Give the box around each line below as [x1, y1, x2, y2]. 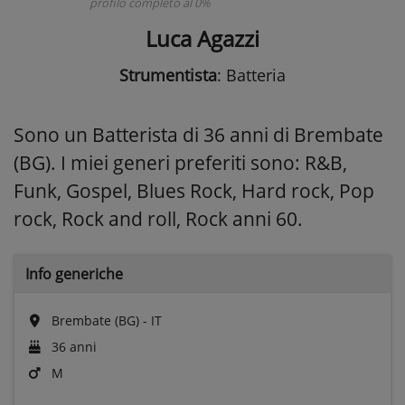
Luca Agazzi [146, 23, 259, 53]
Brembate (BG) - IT [48, 311, 162, 329]
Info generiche [25, 263, 123, 284]
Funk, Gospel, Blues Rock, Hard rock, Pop [14, 177, 374, 203]
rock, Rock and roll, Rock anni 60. [14, 205, 303, 231]
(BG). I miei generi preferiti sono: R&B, [14, 149, 347, 175]
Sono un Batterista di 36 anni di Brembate [14, 121, 383, 147]
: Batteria [217, 63, 286, 86]
